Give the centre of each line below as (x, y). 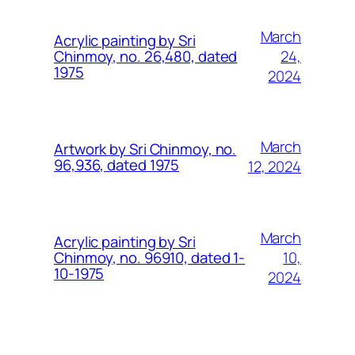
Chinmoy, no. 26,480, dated (146, 57)
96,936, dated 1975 (117, 165)
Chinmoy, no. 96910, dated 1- (150, 258)
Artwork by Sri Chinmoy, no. (145, 149)
